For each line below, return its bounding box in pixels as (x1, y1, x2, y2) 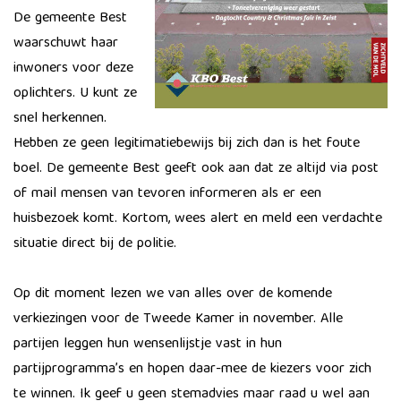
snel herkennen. (13, 107, 107, 132)
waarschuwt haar (13, 31, 118, 56)
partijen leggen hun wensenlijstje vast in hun (13, 332, 282, 357)
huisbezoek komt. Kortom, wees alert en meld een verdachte (13, 207, 382, 232)
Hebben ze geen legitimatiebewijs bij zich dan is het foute (13, 132, 360, 157)
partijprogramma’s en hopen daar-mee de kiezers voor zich (13, 357, 371, 382)
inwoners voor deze (13, 56, 133, 81)
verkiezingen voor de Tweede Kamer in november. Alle (13, 307, 343, 332)
